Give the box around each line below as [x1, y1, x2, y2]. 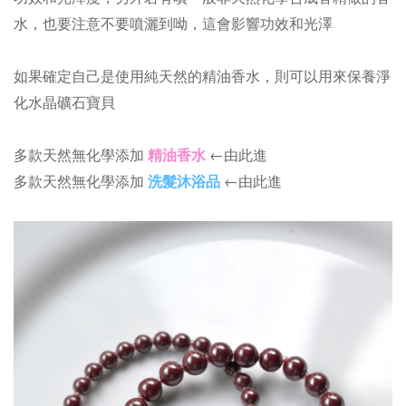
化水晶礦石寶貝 [14, 92, 115, 113]
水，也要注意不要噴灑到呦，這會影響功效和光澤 [14, 13, 333, 34]
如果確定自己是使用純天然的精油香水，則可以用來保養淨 [14, 65, 391, 87]
